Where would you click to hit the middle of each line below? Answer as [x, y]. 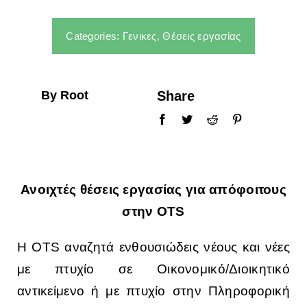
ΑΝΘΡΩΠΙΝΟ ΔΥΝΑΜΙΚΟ [82, 98]
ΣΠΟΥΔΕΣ [43, 8]
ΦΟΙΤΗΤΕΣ [46, 53]
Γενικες [139, 36]
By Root [65, 96]
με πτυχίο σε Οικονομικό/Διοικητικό [153, 269]
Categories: [94, 36]
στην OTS [153, 212]
